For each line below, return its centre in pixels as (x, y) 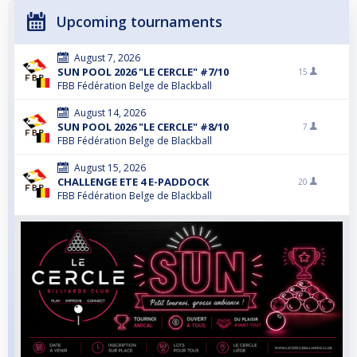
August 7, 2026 (107, 58)
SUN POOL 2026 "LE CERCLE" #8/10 (143, 127)
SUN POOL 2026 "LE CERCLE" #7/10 (143, 72)
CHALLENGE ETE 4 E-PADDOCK (133, 182)
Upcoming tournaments (139, 22)
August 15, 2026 (110, 168)
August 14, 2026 (110, 113)
